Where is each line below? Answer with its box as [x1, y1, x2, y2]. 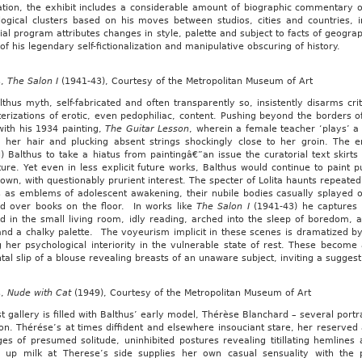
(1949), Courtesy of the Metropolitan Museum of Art [74, 288, 311, 298]
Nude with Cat [6, 288, 74, 298]
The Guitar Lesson [105, 124, 190, 134]
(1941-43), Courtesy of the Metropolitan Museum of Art [61, 76, 313, 86]
